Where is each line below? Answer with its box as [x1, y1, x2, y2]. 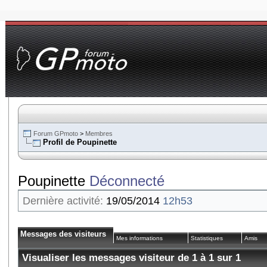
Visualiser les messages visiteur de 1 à [22, 252, 209, 263]
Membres [85, 130, 113, 137]
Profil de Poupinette [43, 138, 117, 147]
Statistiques [191, 235, 223, 241]
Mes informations [116, 235, 163, 241]
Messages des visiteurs [20, 229, 106, 238]
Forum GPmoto [33, 130, 78, 137]
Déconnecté [89, 173, 164, 189]
